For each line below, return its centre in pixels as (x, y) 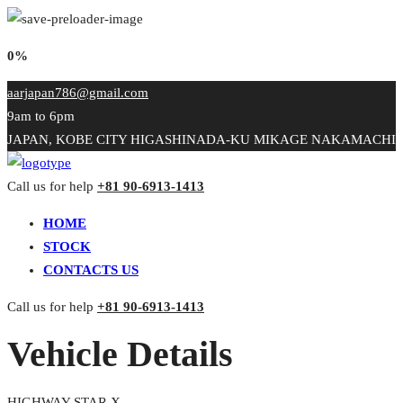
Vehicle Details (120, 354)
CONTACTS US (91, 270)
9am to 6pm (41, 116)
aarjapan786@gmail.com (78, 93)
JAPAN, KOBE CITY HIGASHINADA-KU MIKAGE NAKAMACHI (201, 139)
